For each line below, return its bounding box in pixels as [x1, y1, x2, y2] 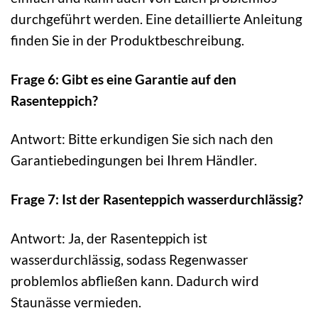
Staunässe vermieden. [11, 294, 141, 311]
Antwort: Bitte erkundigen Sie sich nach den [11, 131, 273, 148]
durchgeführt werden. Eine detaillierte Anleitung [11, 10, 302, 27]
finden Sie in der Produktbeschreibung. [11, 31, 244, 48]
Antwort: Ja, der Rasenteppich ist [11, 230, 207, 247]
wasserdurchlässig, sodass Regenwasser [11, 251, 248, 268]
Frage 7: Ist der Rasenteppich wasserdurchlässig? [11, 191, 303, 208]
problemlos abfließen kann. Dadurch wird [11, 273, 259, 290]
